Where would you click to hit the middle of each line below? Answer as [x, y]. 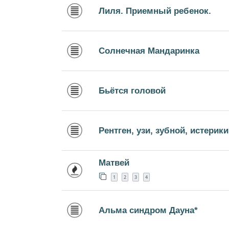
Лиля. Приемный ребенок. [155, 11]
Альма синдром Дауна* [148, 210]
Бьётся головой [132, 91]
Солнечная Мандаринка [149, 51]
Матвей [114, 162]
